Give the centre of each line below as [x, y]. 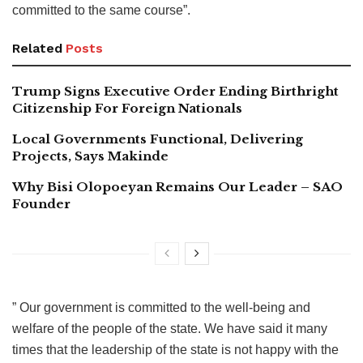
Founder [41, 204]
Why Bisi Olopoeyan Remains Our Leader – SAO [177, 187]
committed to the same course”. [101, 11]
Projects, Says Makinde [90, 156]
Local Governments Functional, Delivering [158, 139]
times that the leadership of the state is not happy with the [175, 350]
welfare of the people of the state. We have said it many [170, 329]
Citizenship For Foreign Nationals [127, 109]
